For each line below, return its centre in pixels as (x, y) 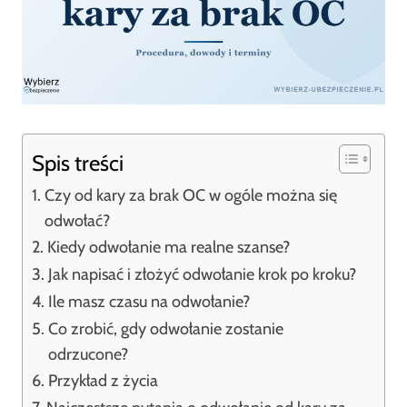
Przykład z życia (103, 381)
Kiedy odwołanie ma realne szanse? (168, 247)
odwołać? (77, 221)
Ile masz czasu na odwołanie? (149, 302)
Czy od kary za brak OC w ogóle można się (190, 195)
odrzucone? (88, 354)
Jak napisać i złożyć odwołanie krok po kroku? (202, 274)
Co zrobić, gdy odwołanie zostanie (165, 329)
